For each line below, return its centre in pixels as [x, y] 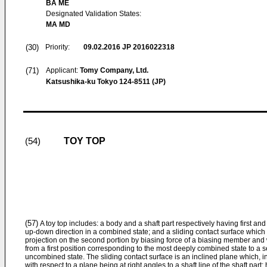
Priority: [58, 47]
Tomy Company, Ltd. [114, 70]
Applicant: [63, 70]
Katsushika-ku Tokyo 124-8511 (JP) [106, 82]
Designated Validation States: [94, 14]
